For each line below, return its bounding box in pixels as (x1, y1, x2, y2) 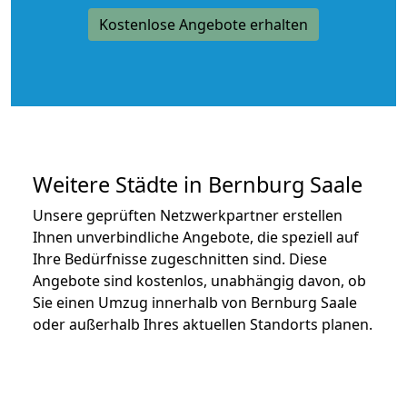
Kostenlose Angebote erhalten (99, 14, 308, 35)
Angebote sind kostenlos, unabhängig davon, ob (33, 270, 366, 291)
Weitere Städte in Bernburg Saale (33, 169, 362, 199)
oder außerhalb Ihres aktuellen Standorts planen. (33, 313, 372, 334)
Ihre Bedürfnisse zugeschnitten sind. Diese (33, 248, 327, 269)
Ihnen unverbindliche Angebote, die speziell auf (33, 226, 359, 247)
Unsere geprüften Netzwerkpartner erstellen (33, 204, 342, 225)
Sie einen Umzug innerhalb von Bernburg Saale (33, 292, 357, 313)
